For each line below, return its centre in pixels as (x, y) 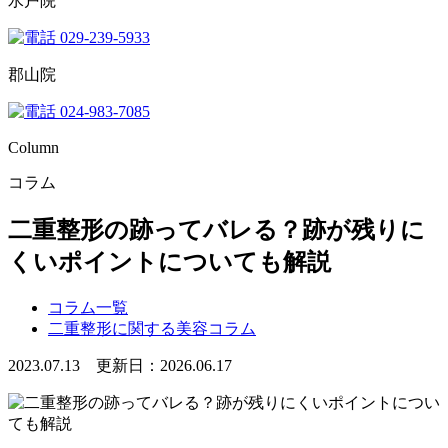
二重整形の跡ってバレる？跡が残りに (216, 229)
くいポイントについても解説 (169, 261)
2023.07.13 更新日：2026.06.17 (120, 365)
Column (33, 147)
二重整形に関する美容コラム (152, 328)
